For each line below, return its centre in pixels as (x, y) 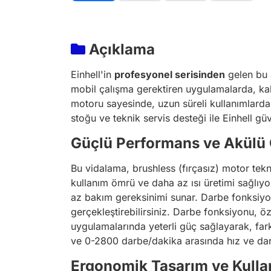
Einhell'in (93, 74)
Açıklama (120, 49)
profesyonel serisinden (170, 74)
